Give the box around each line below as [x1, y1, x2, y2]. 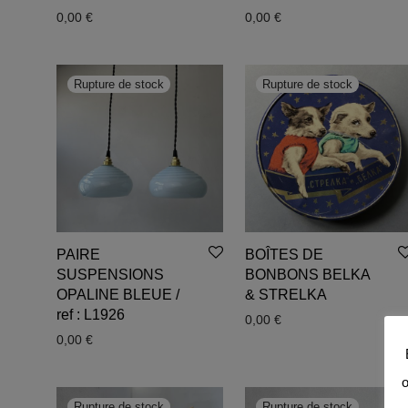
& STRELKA [245, 286, 328, 302]
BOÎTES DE [245, 246, 324, 262]
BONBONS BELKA [245, 266, 371, 282]
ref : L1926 [56, 306, 125, 322]
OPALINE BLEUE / [56, 286, 179, 302]
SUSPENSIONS [56, 266, 164, 282]
